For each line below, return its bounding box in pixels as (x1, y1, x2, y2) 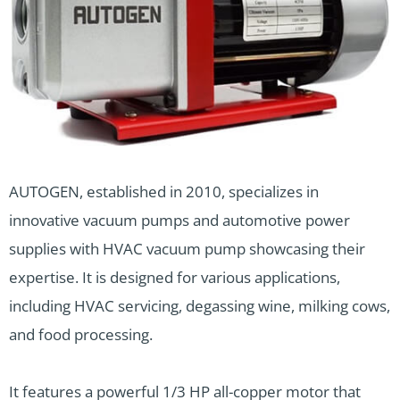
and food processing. (9, 323, 153, 345)
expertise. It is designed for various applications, (9, 266, 340, 287)
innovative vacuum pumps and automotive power (9, 209, 350, 230)
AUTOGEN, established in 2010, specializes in (9, 180, 319, 202)
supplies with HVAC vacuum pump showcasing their (9, 237, 365, 259)
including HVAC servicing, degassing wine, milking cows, (9, 295, 390, 316)
